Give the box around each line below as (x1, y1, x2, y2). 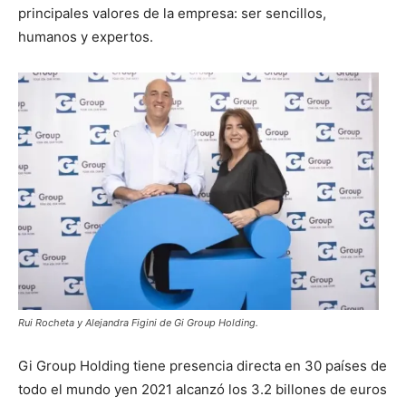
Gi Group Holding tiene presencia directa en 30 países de (18, 357, 387, 375)
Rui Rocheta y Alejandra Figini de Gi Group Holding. (18, 316, 258, 330)
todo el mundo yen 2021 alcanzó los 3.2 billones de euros (18, 381, 387, 399)
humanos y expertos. (18, 28, 153, 45)
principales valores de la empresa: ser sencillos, (18, 5, 326, 22)
